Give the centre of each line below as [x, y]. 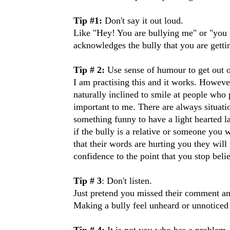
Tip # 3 [88, 180]
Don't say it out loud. [144, 20]
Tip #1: [89, 20]
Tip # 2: [89, 70]
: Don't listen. [127, 180]
